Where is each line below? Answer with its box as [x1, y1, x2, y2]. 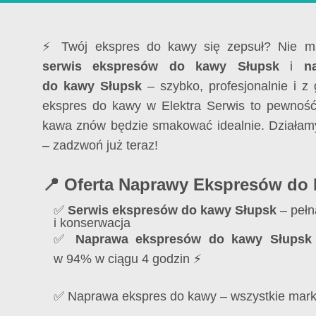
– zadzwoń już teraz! [42, 138, 158, 152]
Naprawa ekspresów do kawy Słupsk [75, 231, 312, 246]
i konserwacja [54, 215, 130, 230]
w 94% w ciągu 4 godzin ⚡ [54, 251, 202, 266]
